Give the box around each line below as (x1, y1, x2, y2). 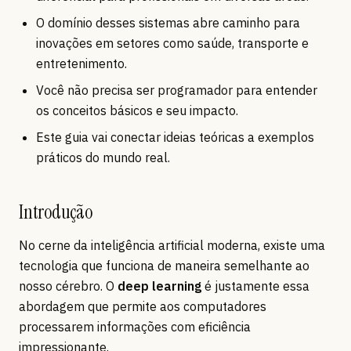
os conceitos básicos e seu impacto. (36, 103, 238, 119)
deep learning (118, 278, 201, 295)
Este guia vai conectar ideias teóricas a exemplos (36, 129, 314, 146)
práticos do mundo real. (36, 150, 170, 166)
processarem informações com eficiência (19, 319, 251, 335)
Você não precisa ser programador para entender (36, 82, 317, 99)
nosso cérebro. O (19, 278, 118, 295)
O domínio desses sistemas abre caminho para (36, 15, 300, 31)
